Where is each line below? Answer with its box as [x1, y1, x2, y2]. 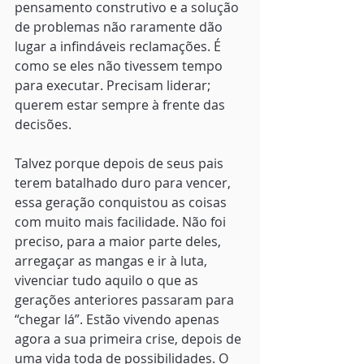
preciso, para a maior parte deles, [15, 232, 224, 251]
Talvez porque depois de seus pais [15, 154, 227, 173]
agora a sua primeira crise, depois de [15, 330, 245, 349]
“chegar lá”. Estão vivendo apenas [15, 310, 223, 329]
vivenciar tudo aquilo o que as [15, 271, 201, 290]
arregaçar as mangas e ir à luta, [15, 252, 210, 271]
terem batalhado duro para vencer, [15, 174, 234, 193]
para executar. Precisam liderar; [15, 76, 214, 95]
